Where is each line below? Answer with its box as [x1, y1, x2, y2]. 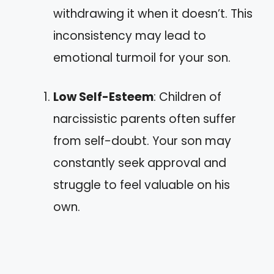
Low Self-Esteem [53, 89, 154, 105]
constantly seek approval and [53, 155, 226, 171]
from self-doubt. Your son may [53, 133, 231, 149]
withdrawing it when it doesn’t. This [53, 5, 253, 22]
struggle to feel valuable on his [53, 177, 230, 193]
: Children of [154, 89, 221, 105]
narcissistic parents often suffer [53, 111, 236, 127]
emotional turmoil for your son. [53, 49, 231, 66]
